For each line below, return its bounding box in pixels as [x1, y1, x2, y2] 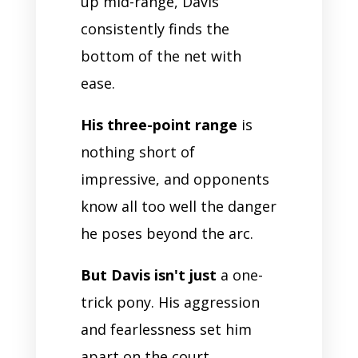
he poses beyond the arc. [80, 223, 253, 243]
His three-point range [80, 114, 237, 134]
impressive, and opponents [80, 169, 269, 189]
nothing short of [80, 141, 195, 161]
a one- [216, 265, 263, 284]
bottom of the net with [80, 46, 241, 66]
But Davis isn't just [80, 265, 217, 284]
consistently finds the [80, 18, 229, 38]
